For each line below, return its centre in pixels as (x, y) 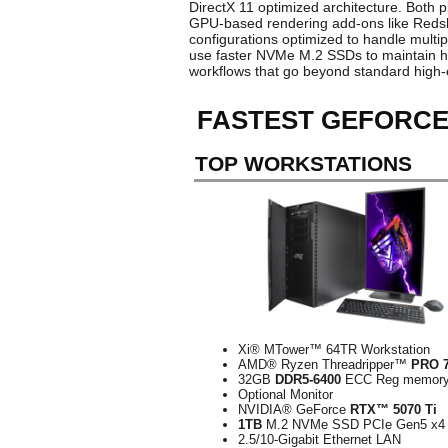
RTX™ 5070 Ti (393, 409)
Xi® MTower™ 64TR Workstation (334, 349)
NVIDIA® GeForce (294, 409)
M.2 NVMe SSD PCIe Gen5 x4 (353, 424)
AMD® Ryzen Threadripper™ (324, 364)
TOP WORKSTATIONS (303, 163)
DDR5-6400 (308, 379)
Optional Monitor (285, 394)
